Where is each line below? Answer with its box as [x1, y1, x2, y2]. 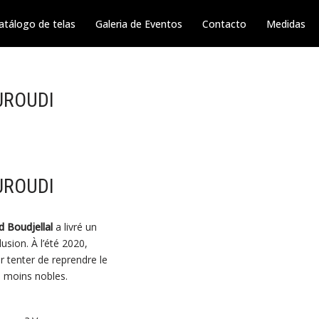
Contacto [202, 16, 246, 31]
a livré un [52, 220, 97, 234]
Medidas [266, 16, 305, 31]
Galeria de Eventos [95, 16, 182, 31]
